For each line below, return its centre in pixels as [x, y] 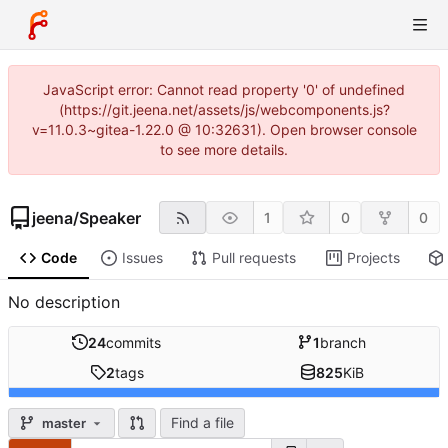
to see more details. [224, 149]
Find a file [202, 423]
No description [64, 302]
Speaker [110, 217]
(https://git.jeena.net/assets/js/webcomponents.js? [224, 109]
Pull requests [253, 258]
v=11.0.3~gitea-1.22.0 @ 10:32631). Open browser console [224, 129]
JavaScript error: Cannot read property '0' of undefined [224, 89]
